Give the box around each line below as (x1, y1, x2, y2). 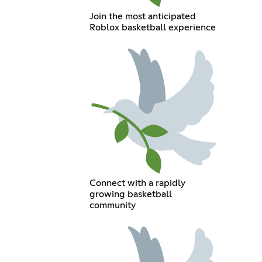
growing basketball (89, 189, 172, 199)
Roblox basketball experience (89, 22, 216, 32)
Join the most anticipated (89, 11, 196, 21)
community (89, 201, 136, 211)
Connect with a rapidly (89, 178, 185, 188)
